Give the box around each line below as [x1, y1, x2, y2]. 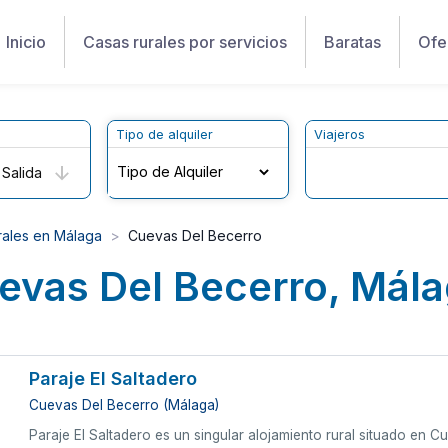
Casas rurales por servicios [83, 32, 287, 52]
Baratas [324, 32, 381, 52]
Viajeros [314, 126, 366, 142]
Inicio [6, 32, 46, 52]
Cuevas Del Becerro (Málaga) [29, 396, 220, 413]
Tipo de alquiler [116, 126, 214, 142]
